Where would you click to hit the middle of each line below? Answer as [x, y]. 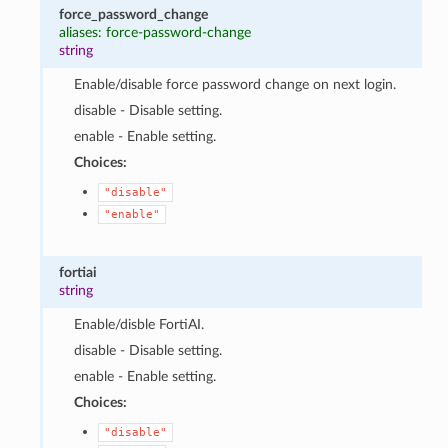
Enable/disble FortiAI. [138, 324]
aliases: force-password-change [155, 32]
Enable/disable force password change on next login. [234, 84]
